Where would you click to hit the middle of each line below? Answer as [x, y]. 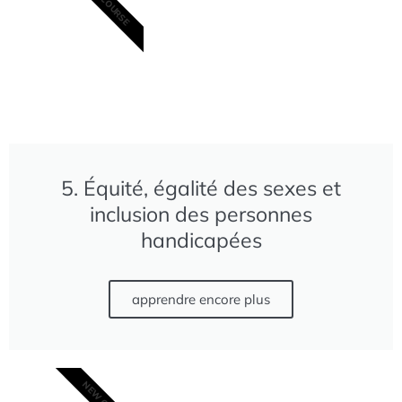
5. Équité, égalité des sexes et [201, 188]
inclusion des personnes [201, 214]
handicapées [201, 240]
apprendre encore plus [201, 299]
